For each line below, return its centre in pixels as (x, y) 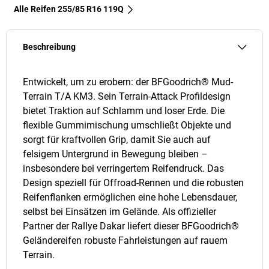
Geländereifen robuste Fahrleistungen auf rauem (125, 241)
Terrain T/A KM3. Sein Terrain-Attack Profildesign (127, 97)
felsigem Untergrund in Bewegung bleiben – (115, 154)
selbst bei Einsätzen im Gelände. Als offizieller (119, 212)
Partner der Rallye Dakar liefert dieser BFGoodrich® (131, 226)
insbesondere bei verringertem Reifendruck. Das (123, 169)
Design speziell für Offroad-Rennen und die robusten (133, 183)
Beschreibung (49, 47)
